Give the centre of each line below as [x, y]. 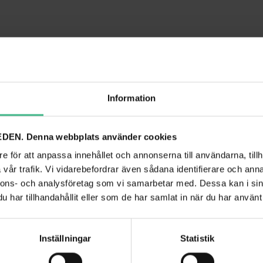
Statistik [197, 238]
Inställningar [65, 238]
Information [131, 98]
